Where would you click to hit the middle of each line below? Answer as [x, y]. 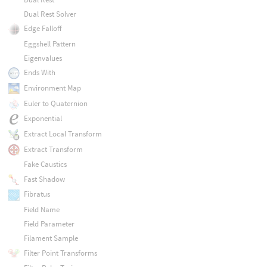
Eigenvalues [43, 58]
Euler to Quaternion [55, 103]
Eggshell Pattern [49, 44]
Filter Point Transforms [60, 253]
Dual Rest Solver [50, 14]
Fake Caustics [45, 164]
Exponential [43, 119]
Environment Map [52, 88]
